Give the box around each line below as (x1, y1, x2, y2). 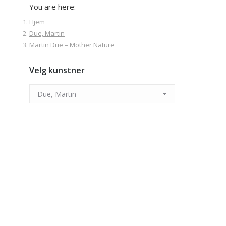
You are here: (29, 2, 76, 12)
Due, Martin (29, 29, 65, 38)
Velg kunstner (29, 65, 85, 76)
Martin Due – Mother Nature (29, 40, 115, 50)
